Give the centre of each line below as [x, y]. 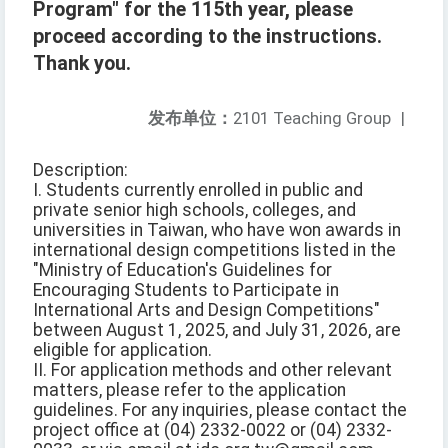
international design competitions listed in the [214, 250]
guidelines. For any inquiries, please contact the [220, 410]
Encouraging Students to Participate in [186, 290]
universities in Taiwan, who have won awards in [217, 230]
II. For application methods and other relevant [212, 370]
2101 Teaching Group [312, 118]
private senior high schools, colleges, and [194, 210]
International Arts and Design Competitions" [206, 310]
